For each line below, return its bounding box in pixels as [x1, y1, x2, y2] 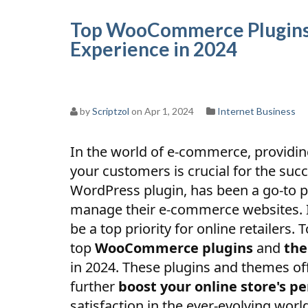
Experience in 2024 [70, 37, 237, 60]
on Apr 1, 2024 [129, 105, 194, 117]
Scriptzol [92, 105, 129, 117]
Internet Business [217, 105, 296, 117]
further [70, 277, 118, 296]
